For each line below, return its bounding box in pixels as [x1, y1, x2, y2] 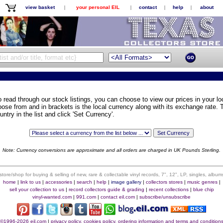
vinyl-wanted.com [32, 194, 72, 200]
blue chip [193, 187, 214, 192]
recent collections [148, 187, 189, 192]
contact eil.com [101, 194, 135, 200]
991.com [76, 194, 96, 200]
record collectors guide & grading [68, 187, 144, 192]
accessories [45, 179, 72, 185]
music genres [187, 179, 218, 185]
